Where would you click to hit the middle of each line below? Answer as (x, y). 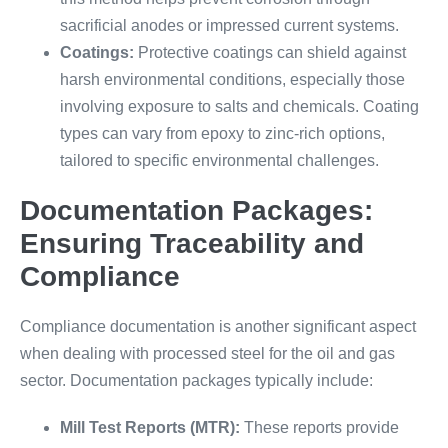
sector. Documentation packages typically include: (196, 380)
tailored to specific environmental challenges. (219, 160)
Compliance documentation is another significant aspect (218, 326)
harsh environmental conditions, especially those (232, 79)
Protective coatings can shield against (270, 52)
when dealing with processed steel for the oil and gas (207, 353)
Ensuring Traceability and (192, 243)
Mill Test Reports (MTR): (150, 427)
